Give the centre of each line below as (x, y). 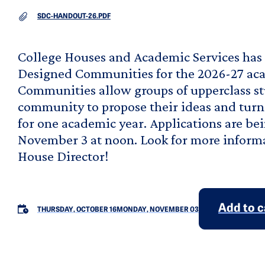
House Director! (63, 156)
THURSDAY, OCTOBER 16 (77, 210)
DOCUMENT (36, 16)
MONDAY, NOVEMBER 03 (158, 210)
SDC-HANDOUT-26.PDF (74, 17)
